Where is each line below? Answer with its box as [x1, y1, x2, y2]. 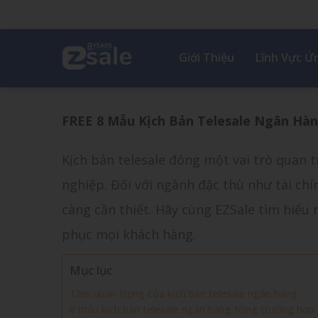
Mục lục [70, 262, 112, 278]
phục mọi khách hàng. [62, 226, 199, 243]
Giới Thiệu [179, 50, 234, 65]
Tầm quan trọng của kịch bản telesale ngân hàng [70, 287, 300, 300]
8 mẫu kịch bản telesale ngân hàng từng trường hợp [70, 302, 314, 316]
